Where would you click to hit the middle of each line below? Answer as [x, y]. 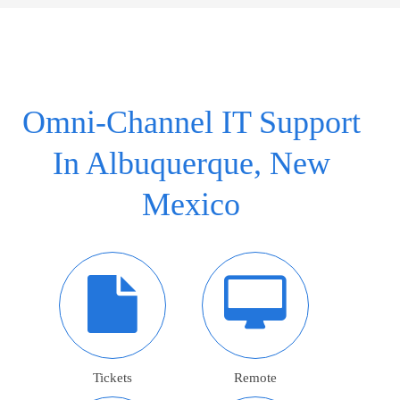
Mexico [191, 204]
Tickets [112, 378]
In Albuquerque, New [191, 163]
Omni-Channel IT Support [191, 122]
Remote [255, 378]
